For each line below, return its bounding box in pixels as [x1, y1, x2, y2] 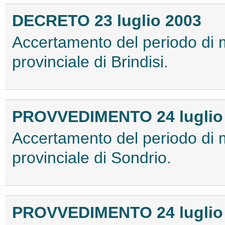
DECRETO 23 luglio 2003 [12, 11, 201, 30]
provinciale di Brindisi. [12, 53, 168, 71]
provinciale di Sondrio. [12, 149, 171, 167]
